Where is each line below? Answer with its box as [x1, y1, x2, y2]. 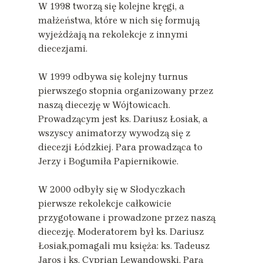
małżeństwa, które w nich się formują [38, 14, 200, 26]
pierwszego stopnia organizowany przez [38, 85, 213, 96]
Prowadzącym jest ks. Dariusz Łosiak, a [38, 113, 208, 124]
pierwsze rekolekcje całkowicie [38, 197, 171, 209]
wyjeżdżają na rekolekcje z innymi [38, 28, 188, 40]
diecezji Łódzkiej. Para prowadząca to [38, 141, 203, 153]
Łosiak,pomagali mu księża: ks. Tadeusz [38, 240, 210, 251]
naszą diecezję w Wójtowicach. [38, 99, 170, 110]
